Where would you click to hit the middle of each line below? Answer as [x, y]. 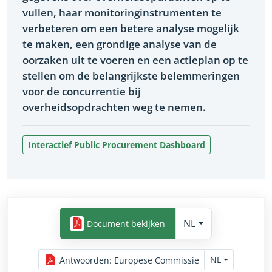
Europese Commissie [157, 260]
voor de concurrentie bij [82, 91]
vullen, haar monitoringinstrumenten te [122, 12]
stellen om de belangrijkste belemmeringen [131, 75]
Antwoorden [85, 260]
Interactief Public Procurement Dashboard [117, 144]
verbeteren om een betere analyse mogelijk [131, 28]
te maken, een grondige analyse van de [120, 44]
